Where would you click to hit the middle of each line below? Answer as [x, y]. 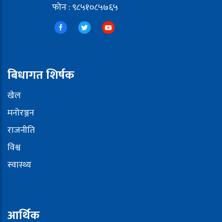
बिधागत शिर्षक [41, 75]
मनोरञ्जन [21, 113]
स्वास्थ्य [19, 165]
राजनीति [21, 130]
